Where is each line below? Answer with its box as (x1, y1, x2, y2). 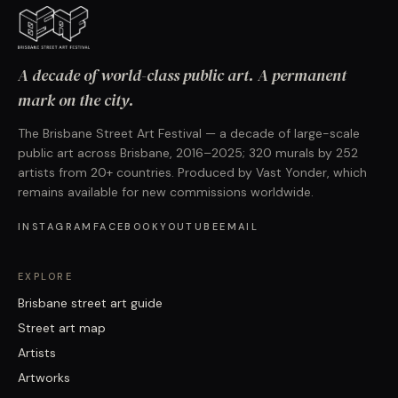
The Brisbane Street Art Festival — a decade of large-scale (18, 125, 360, 142)
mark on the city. (18, 89, 134, 112)
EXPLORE (18, 270, 73, 283)
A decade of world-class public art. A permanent (18, 64, 346, 87)
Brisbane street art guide (18, 295, 163, 312)
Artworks (18, 370, 70, 386)
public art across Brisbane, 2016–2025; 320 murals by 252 (18, 145, 358, 162)
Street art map (18, 320, 106, 337)
